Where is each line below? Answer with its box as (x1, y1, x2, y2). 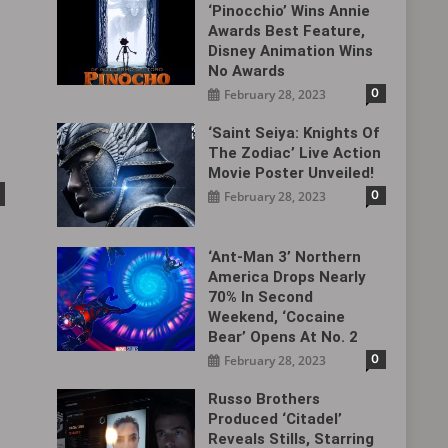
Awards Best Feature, (208, 22, 366, 40)
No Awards (208, 62, 286, 80)
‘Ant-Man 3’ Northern (208, 247, 362, 266)
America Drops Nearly (208, 267, 367, 286)
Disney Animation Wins (208, 42, 374, 60)
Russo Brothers (208, 389, 321, 408)
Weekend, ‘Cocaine (208, 307, 346, 326)
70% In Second (208, 287, 314, 306)
